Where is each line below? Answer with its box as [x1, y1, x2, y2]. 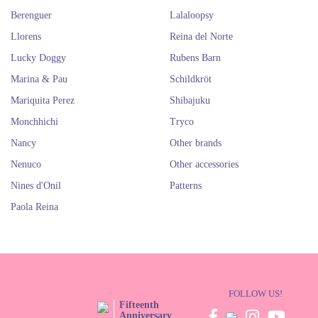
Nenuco [11, 159, 41, 170]
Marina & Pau [11, 74, 67, 84]
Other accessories [170, 159, 238, 170]
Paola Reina [11, 202, 58, 212]
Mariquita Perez [11, 95, 75, 106]
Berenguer [11, 10, 52, 21]
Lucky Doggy [11, 53, 66, 63]
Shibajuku [170, 95, 210, 106]
